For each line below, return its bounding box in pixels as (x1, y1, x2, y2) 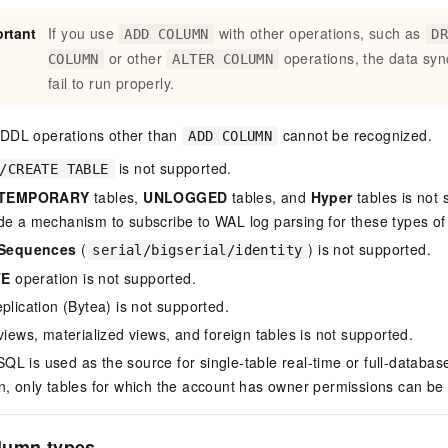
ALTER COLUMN (172, 50, 274, 67)
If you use (48, 22, 119, 43)
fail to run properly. (48, 72, 175, 93)
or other (104, 47, 167, 68)
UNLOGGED (143, 186, 228, 207)
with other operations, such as (214, 22, 426, 43)
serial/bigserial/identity (92, 241, 303, 258)
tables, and (227, 186, 311, 207)
